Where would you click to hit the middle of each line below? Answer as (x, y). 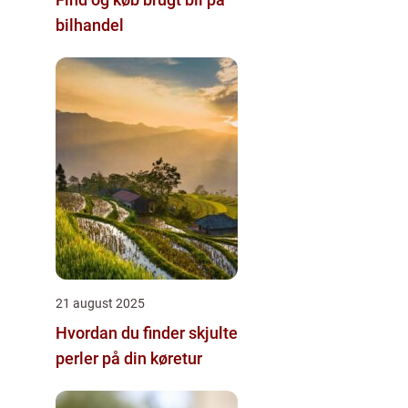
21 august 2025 (100, 303)
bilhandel (90, 25)
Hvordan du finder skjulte (147, 332)
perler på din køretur (129, 358)
